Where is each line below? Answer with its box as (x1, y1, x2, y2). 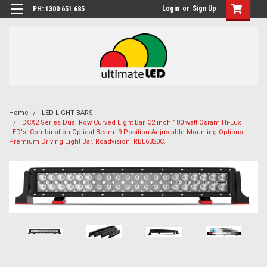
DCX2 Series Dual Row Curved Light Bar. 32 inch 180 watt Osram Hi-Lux (22, 119, 241, 126)
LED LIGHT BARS (42, 109, 93, 117)
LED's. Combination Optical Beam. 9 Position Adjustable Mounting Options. (9, 128, 245, 136)
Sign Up (193, 4, 216, 13)
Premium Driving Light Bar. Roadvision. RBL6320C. (9, 138, 166, 145)
